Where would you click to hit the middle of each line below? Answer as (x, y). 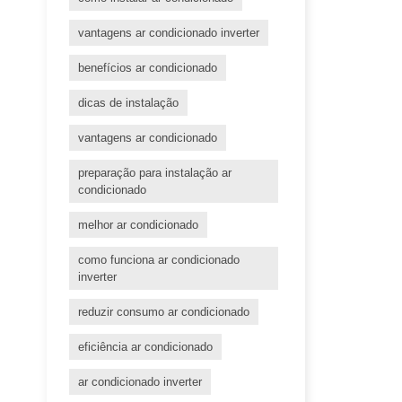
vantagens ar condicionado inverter (169, 33)
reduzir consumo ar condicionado (164, 312)
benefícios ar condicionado (148, 68)
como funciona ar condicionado (159, 260)
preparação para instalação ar (155, 173)
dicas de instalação (128, 103)
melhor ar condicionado (138, 225)
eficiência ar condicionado (145, 347)
